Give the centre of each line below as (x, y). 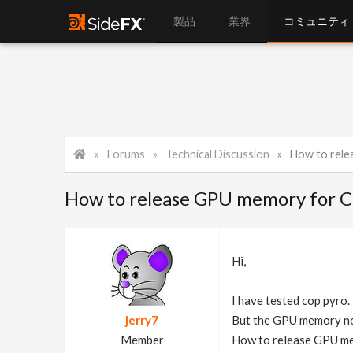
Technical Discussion (218, 154)
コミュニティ (317, 21)
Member (142, 340)
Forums (126, 154)
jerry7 (142, 320)
